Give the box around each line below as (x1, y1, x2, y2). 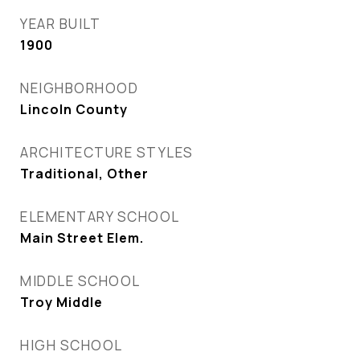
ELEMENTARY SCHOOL (20, 207, 180, 226)
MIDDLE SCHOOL (20, 272, 141, 290)
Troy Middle (20, 293, 103, 311)
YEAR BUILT (20, 14, 100, 33)
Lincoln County (20, 100, 128, 118)
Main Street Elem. (20, 229, 144, 247)
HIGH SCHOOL (20, 336, 123, 354)
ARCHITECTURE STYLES (20, 143, 194, 162)
